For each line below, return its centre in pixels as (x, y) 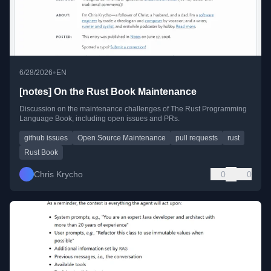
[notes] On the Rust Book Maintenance (108, 91)
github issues (46, 138)
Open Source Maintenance (122, 138)
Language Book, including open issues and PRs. (100, 118)
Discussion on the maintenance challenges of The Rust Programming (133, 109)
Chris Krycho (58, 174)
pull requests (197, 138)
